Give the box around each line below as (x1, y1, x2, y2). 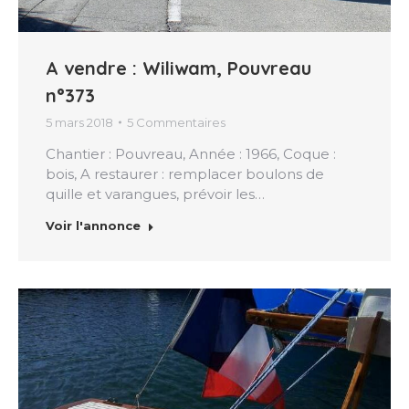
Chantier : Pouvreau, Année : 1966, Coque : (46, 144, 336, 163)
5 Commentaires (127, 114, 225, 130)
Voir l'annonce (46, 217, 141, 233)
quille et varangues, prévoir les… (46, 184, 265, 203)
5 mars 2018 (46, 114, 113, 130)
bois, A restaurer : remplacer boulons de (46, 164, 324, 183)
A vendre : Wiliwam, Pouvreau (46, 56, 311, 79)
